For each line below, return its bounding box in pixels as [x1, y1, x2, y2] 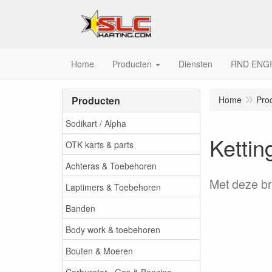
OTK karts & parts [66, 138, 134, 151]
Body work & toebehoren [66, 223, 160, 236]
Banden [66, 202, 95, 214]
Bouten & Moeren [66, 244, 133, 257]
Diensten [178, 58, 212, 70]
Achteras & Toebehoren [66, 159, 157, 172]
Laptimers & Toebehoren [66, 180, 161, 193]
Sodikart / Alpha [66, 117, 126, 129]
